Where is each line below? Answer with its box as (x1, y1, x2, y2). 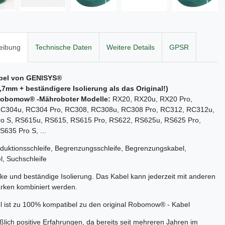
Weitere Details (106, 43, 155, 51)
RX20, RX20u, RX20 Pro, (113, 94, 192, 103)
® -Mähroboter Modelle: (30, 94, 113, 103)
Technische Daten (35, 43, 92, 51)
